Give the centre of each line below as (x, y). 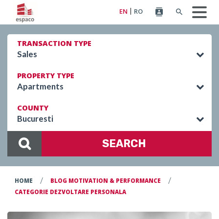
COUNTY (33, 108)
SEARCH (124, 143)
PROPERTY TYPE (46, 75)
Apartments (40, 87)
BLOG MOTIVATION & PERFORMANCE (106, 180)
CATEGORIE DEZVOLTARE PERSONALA (70, 192)
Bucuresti (35, 119)
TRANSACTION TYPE (54, 43)
